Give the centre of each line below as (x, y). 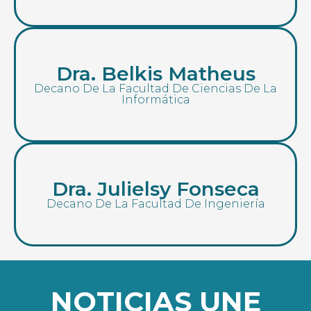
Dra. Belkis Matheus (155, 74)
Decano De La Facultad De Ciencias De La (155, 89)
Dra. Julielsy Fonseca (155, 189)
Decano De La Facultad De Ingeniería (155, 204)
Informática (155, 100)
